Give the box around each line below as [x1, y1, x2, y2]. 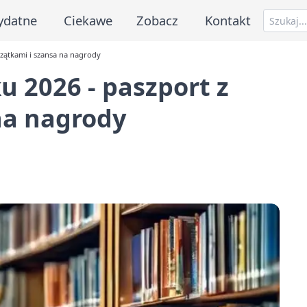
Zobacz [136, 11, 179, 29]
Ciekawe [63, 11, 112, 29]
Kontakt [205, 11, 251, 29]
